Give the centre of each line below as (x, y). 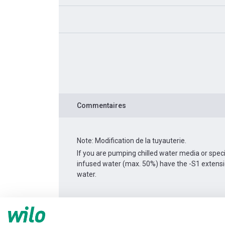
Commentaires (101, 105)
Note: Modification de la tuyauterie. (132, 140)
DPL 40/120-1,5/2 (175, 212)
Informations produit (112, 212)
